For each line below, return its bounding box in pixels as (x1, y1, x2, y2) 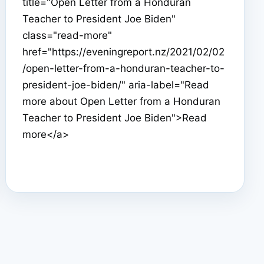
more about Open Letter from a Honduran (22, 95, 221, 107)
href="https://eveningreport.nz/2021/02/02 (22, 45, 225, 58)
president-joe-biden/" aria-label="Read (22, 78, 210, 91)
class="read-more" (22, 29, 113, 41)
